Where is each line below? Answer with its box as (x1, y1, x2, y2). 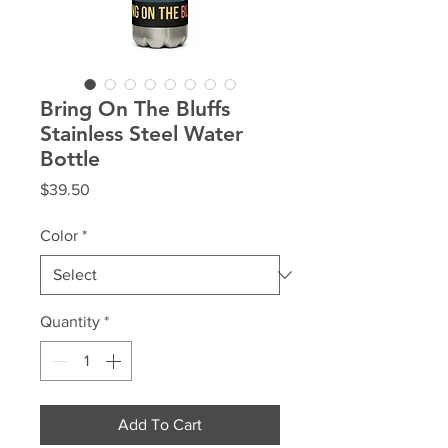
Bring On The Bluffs (40, 96, 230, 122)
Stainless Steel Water (40, 121, 243, 147)
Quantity (40, 313, 100, 331)
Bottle (40, 146, 100, 172)
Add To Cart (118, 416, 202, 434)
